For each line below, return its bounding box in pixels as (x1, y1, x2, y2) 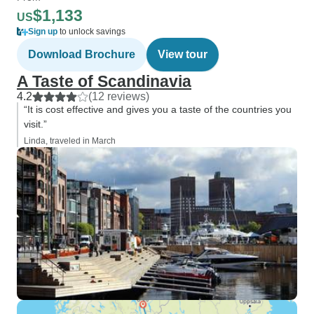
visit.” (24, 118, 47, 130)
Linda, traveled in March (24, 136, 116, 146)
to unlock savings (57, 27, 125, 36)
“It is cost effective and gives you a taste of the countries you (24, 104, 292, 115)
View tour (158, 48, 207, 60)
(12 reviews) (88, 90, 149, 102)
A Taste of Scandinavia (17, 72, 191, 90)
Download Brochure (28, 48, 135, 60)
